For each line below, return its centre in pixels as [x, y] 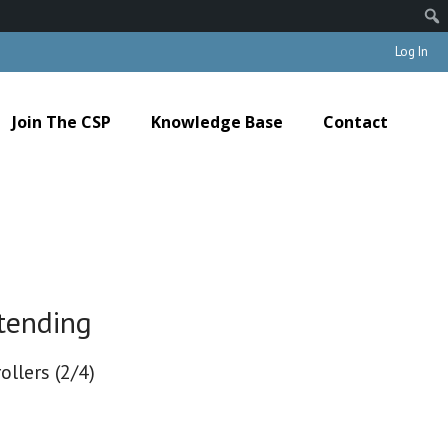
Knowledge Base [217, 122]
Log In [411, 51]
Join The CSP [61, 122]
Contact [355, 122]
